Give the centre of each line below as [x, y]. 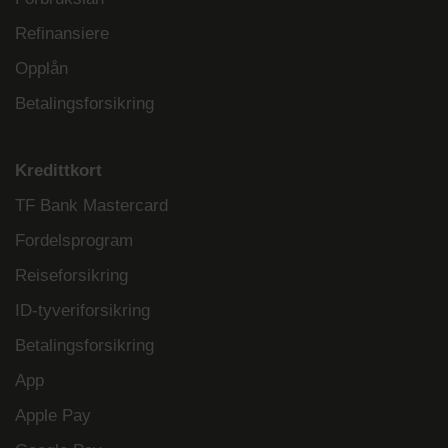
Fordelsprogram [74, 241]
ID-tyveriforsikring [82, 311]
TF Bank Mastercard [91, 206]
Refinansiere [62, 34]
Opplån [41, 69]
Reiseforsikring [71, 276]
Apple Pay [53, 416]
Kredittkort [61, 171]
